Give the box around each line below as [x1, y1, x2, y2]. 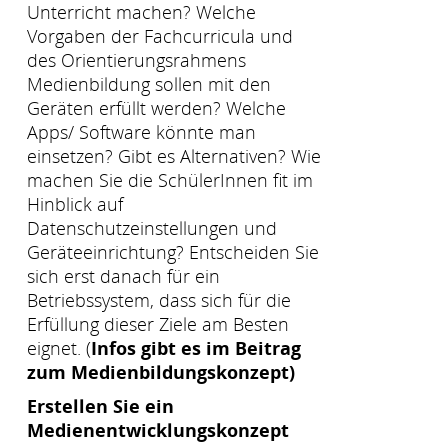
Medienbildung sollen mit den [27, 71, 271, 96]
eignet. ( [27, 335, 91, 360]
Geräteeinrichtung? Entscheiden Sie [27, 239, 319, 264]
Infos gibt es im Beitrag [91, 335, 301, 360]
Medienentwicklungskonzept [27, 418, 289, 443]
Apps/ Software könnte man [27, 119, 256, 144]
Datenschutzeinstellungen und [27, 215, 277, 240]
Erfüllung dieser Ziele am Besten [27, 311, 289, 336]
